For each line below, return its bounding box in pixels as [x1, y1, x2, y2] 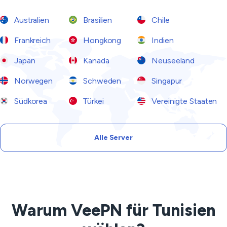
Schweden [81, 76, 122, 86]
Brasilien [81, 15, 112, 25]
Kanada [81, 56, 109, 65]
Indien [149, 35, 174, 45]
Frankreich [12, 35, 51, 45]
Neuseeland [149, 56, 195, 65]
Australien [12, 15, 49, 25]
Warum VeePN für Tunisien [12, 201, 215, 220]
